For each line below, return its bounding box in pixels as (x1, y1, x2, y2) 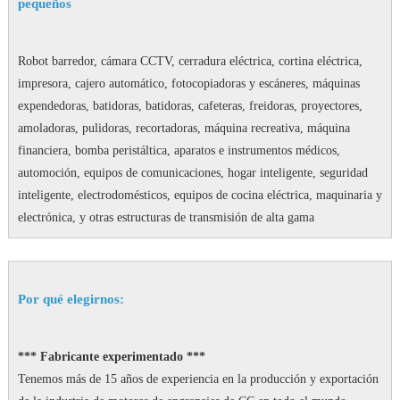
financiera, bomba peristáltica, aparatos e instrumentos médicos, (17, 144, 340, 158)
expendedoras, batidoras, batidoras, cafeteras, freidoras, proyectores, (17, 99, 362, 113)
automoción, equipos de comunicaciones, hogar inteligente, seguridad (17, 166, 368, 180)
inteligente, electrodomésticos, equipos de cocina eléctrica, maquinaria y (17, 188, 382, 203)
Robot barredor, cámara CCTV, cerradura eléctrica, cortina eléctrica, (17, 54, 362, 69)
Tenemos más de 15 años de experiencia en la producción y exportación (17, 372, 379, 387)
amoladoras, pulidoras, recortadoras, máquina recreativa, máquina (17, 121, 350, 136)
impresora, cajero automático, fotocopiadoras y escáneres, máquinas (17, 77, 360, 91)
